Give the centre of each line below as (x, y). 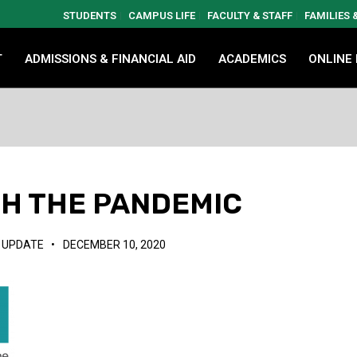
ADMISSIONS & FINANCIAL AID (110, 59)
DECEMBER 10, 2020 (115, 245)
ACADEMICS (252, 59)
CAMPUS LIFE (162, 16)
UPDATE (23, 245)
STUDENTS (90, 16)
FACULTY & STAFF (250, 16)
